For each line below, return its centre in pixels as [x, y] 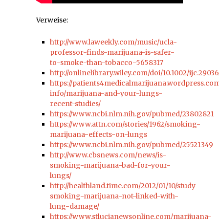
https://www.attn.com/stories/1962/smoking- [125, 124]
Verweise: [52, 20]
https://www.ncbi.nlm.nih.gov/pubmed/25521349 [131, 144]
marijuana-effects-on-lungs [99, 134]
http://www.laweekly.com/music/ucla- [113, 42]
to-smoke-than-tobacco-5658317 [107, 62]
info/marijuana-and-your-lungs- [106, 93]
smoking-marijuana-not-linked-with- [114, 196]
